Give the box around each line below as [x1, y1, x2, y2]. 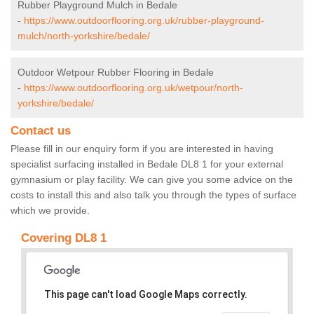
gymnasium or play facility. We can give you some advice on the [11, 174, 293, 186]
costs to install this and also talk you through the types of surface [11, 189, 296, 201]
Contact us [11, 124, 71, 138]
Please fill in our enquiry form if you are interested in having [11, 143, 273, 155]
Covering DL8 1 [21, 231, 107, 245]
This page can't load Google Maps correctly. [43, 289, 247, 301]
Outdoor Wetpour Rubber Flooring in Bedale [18, 67, 214, 78]
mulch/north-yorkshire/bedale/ [18, 30, 150, 42]
